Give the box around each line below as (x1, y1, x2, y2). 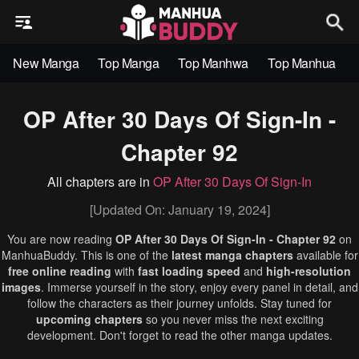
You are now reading (7, 231, 115, 247)
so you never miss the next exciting (142, 311, 324, 327)
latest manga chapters (171, 247, 293, 263)
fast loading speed (138, 263, 240, 279)
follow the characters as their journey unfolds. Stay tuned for (27, 295, 332, 311)
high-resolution (266, 263, 351, 279)
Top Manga (98, 54, 159, 72)
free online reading (8, 263, 111, 279)
